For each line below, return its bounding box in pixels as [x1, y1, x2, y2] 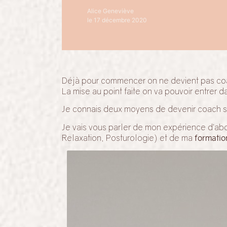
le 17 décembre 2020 [87, 16, 147, 24]
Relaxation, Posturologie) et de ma [62, 132, 195, 143]
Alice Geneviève [87, 7, 134, 15]
